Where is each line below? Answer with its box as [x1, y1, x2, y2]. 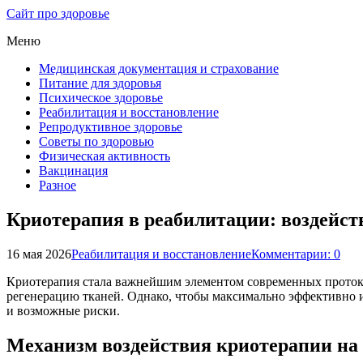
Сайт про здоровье [6, 6, 109, 20]
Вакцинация [39, 164, 108, 177]
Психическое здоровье [39, 91, 163, 105]
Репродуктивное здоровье [39, 120, 182, 134]
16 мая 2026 [6, 246, 71, 261]
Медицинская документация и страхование [39, 62, 279, 75]
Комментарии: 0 [251, 246, 340, 261]
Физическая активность [39, 149, 170, 163]
